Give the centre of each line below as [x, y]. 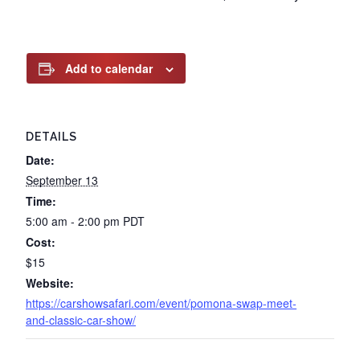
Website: [50, 283]
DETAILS [51, 137]
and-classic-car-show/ [81, 320]
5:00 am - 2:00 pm [74, 221]
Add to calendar [109, 68]
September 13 [62, 180]
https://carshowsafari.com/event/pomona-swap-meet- [161, 303]
